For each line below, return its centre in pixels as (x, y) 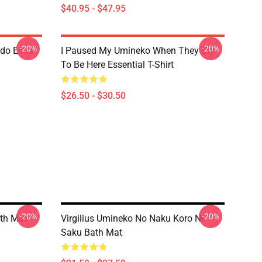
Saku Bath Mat (92, 232)
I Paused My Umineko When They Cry (138, 51)
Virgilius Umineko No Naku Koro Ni (132, 218)
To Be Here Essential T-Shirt (117, 65)
